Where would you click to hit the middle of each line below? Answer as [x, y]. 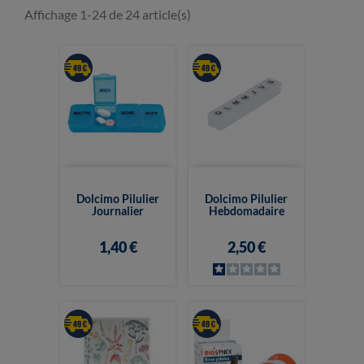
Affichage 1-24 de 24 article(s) [108, 14]
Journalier [118, 211]
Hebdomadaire [246, 211]
